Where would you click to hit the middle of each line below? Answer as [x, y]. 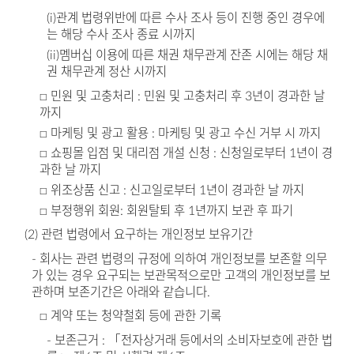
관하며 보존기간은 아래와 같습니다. [121, 292]
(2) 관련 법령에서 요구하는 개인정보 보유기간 [138, 235]
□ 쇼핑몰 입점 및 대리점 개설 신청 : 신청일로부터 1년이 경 [186, 154]
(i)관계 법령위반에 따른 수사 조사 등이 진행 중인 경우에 [186, 19]
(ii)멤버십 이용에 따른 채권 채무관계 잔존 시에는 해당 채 [188, 56]
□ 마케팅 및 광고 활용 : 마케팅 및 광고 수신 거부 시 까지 [180, 133]
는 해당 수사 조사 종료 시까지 [121, 35]
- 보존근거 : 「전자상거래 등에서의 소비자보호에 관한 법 [190, 341]
